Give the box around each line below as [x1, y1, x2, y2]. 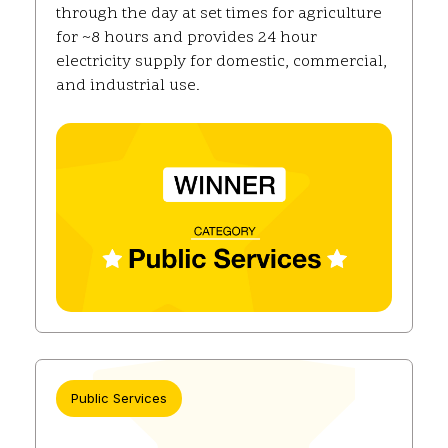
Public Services [71, 390, 167, 407]
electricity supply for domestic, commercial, [56, 51, 387, 74]
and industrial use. [56, 75, 200, 98]
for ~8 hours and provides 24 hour [56, 27, 317, 50]
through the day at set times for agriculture [56, 3, 382, 26]
